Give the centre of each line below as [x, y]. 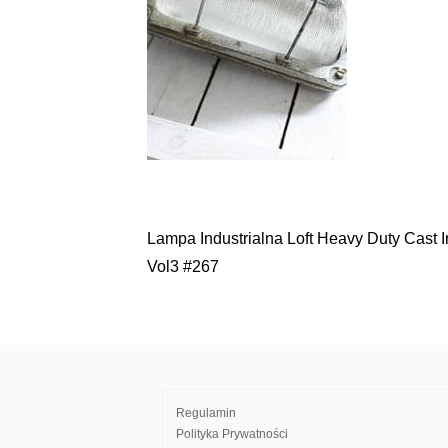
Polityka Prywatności [232, 434]
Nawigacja [215, 248]
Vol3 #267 [183, 266]
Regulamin [206, 413]
